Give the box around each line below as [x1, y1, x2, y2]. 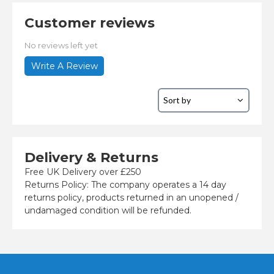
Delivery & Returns [24, 149, 158, 166]
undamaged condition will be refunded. [24, 204, 191, 216]
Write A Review [31, 60, 98, 72]
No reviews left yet [24, 40, 98, 50]
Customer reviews [24, 14, 155, 31]
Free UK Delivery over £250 [24, 166, 141, 177]
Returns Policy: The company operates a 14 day [24, 179, 226, 190]
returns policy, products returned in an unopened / [24, 191, 239, 203]
